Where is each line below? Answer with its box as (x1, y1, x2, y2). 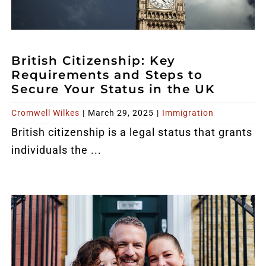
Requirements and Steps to (11, 68, 203, 83)
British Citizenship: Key (11, 53, 176, 68)
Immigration (162, 108, 214, 118)
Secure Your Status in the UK (11, 82, 216, 97)
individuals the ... (11, 144, 102, 157)
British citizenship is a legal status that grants (11, 126, 253, 139)
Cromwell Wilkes (11, 108, 80, 118)
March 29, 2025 (88, 108, 154, 118)
